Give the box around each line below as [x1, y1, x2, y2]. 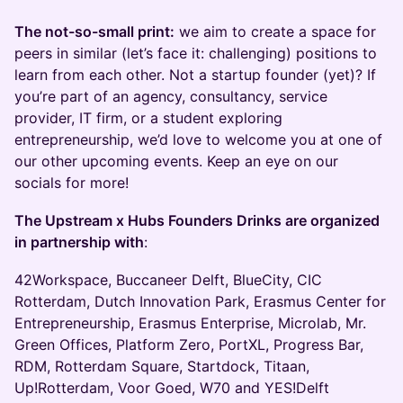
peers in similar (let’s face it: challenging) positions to [14, 44, 377, 62]
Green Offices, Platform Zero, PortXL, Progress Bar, [14, 336, 363, 354]
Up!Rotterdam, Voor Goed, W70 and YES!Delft [14, 379, 329, 397]
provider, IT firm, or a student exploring [14, 109, 282, 127]
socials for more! [14, 174, 129, 192]
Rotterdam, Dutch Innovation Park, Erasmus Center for [14, 292, 386, 310]
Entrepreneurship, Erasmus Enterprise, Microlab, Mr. [14, 314, 366, 332]
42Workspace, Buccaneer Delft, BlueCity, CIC [14, 271, 322, 289]
